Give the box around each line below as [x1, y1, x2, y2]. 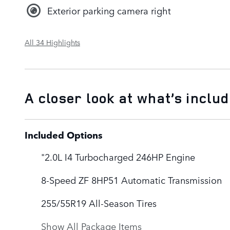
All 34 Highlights [25, 36, 80, 47]
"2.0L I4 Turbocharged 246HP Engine [41, 149, 195, 163]
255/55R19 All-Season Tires [41, 196, 157, 209]
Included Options [25, 127, 103, 142]
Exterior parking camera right [47, 4, 171, 17]
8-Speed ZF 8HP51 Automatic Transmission [41, 172, 222, 186]
